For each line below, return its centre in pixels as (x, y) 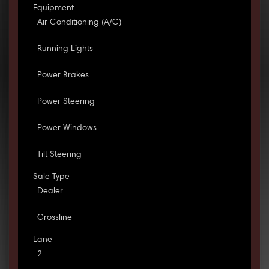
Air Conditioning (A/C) (79, 23)
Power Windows (67, 129)
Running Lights (65, 50)
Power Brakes (63, 76)
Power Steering (66, 102)
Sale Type (51, 177)
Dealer (50, 192)
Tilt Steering (59, 155)
